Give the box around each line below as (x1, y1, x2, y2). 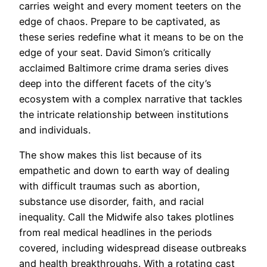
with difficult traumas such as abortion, (19, 179, 200, 192)
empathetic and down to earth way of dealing (19, 164, 229, 176)
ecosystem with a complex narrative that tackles (19, 92, 243, 105)
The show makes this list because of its (19, 148, 202, 161)
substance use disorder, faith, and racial (19, 195, 204, 207)
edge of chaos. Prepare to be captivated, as (19, 15, 221, 27)
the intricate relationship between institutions (19, 108, 229, 120)
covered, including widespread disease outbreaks (19, 241, 247, 254)
